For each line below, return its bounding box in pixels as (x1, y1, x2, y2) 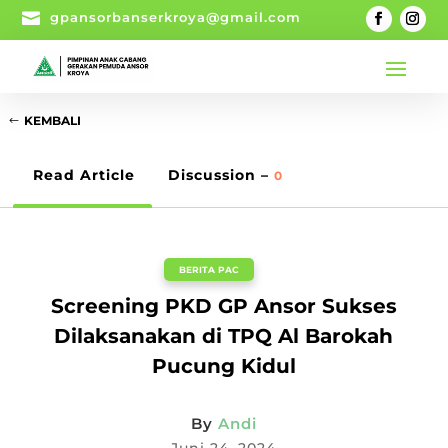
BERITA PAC (178, 264, 239, 276)
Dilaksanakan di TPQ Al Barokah (54, 324, 394, 349)
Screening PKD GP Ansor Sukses (50, 294, 397, 319)
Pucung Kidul (151, 354, 296, 379)
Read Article (33, 166, 135, 185)
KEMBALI (24, 112, 81, 128)
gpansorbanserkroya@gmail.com (50, 9, 302, 25)
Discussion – (168, 166, 274, 185)
